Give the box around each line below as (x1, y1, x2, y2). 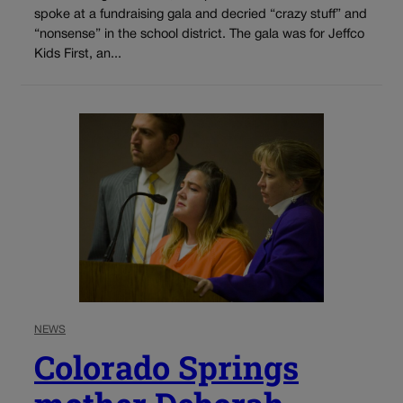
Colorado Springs (34, 345, 299, 389)
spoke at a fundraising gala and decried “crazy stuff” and (34, 8, 367, 21)
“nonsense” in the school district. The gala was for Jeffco (34, 28, 364, 40)
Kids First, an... (34, 48, 121, 60)
